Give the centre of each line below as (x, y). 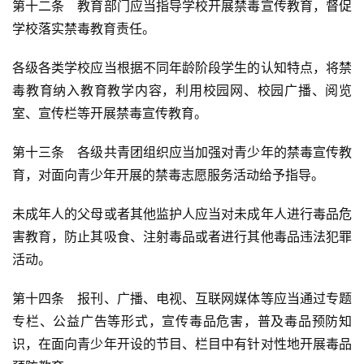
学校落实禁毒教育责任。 (84, 29)
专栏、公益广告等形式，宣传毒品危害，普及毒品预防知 (182, 321)
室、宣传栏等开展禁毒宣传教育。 (110, 113)
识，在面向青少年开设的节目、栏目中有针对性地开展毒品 (182, 344)
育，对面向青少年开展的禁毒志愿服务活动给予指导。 (168, 175)
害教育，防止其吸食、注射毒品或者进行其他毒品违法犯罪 (182, 237)
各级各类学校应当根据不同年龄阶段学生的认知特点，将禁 (182, 68)
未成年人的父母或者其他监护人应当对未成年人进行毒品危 (182, 214)
